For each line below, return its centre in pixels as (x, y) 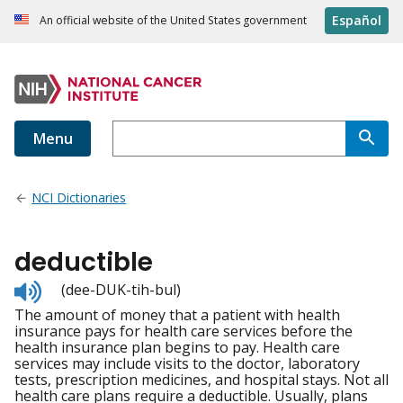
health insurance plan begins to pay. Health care (177, 348)
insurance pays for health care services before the (184, 331)
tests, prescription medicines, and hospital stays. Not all (201, 380)
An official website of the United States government (173, 21)
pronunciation (89, 320)
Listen (61, 287)
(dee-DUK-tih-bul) (121, 290)
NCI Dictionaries (79, 198)
